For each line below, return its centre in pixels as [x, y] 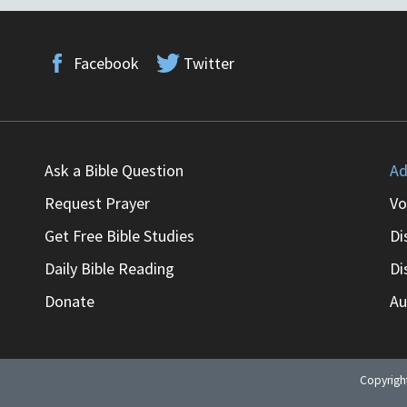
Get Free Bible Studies [119, 236]
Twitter [209, 64]
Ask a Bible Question [114, 171]
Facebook [106, 64]
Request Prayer [97, 203]
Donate [69, 302]
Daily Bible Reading [109, 269]
